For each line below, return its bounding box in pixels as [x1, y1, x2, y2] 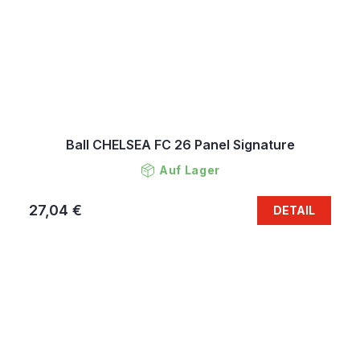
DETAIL [273, 202, 315, 217]
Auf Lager [158, 162, 221, 177]
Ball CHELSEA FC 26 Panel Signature [65, 136, 295, 153]
